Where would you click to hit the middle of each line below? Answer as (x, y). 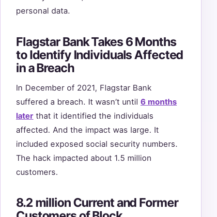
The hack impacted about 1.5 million (84, 158)
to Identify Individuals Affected (100, 54)
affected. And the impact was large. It (87, 130)
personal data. (43, 11)
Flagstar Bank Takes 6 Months (96, 41)
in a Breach (45, 68)
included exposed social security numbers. (97, 144)
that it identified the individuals (93, 116)
